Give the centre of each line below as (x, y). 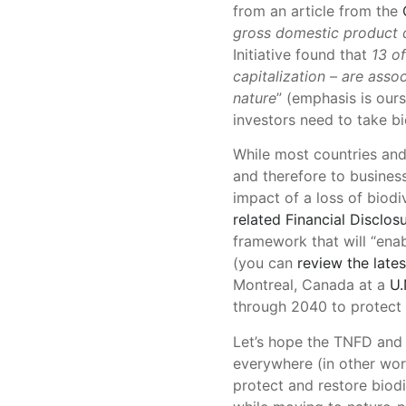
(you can (265, 263)
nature (255, 97)
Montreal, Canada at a (311, 285)
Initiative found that (302, 54)
